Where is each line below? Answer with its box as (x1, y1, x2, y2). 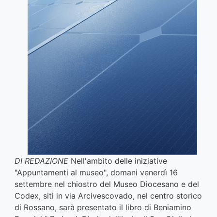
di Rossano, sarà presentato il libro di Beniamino (15, 202, 191, 213)
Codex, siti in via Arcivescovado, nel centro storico (15, 191, 202, 201)
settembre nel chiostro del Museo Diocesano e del (15, 179, 199, 189)
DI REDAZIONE (15, 156, 68, 166)
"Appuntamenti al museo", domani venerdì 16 (15, 168, 178, 178)
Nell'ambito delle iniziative (68, 156, 167, 166)
